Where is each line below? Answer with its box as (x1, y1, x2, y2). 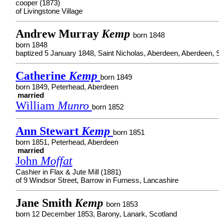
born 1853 (106, 200, 138, 208)
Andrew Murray (16, 27, 102, 40)
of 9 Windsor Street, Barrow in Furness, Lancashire (16, 176, 178, 184)
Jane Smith (16, 197, 75, 209)
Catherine (16, 69, 69, 82)
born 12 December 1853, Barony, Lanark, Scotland (16, 210, 177, 218)
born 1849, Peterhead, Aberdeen (16, 83, 118, 91)
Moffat (41, 154, 72, 167)
